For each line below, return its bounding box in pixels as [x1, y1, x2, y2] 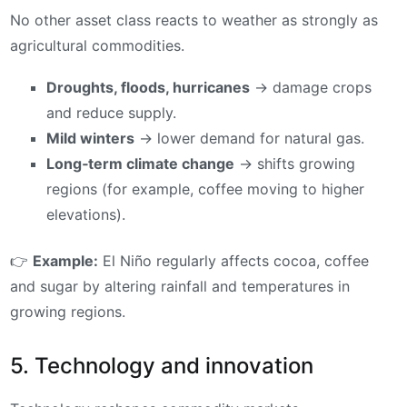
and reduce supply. [46, 103, 176, 122]
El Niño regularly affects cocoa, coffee [98, 251, 369, 270]
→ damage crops [250, 77, 372, 96]
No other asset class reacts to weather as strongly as [10, 11, 378, 30]
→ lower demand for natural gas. [134, 128, 364, 147]
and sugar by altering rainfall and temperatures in [10, 276, 350, 295]
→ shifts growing [234, 154, 355, 173]
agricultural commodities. [10, 36, 184, 55]
